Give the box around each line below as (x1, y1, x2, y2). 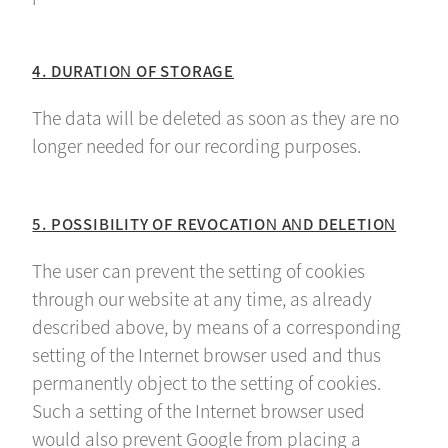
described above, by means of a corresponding (32, 314, 402, 340)
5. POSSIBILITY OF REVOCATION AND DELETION (32, 212, 397, 234)
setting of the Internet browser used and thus (32, 342, 382, 368)
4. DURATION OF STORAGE (32, 59, 234, 81)
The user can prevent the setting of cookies (32, 258, 366, 284)
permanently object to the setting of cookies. (32, 370, 382, 396)
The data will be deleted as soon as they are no (32, 105, 400, 131)
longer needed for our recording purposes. (32, 133, 362, 159)
